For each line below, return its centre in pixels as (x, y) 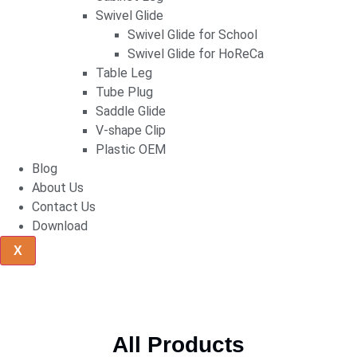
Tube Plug (124, 92)
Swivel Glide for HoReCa (196, 54)
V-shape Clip (131, 131)
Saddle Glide (131, 112)
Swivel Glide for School (192, 35)
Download (60, 226)
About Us (58, 188)
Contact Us (64, 207)
